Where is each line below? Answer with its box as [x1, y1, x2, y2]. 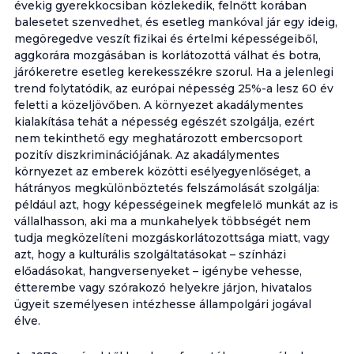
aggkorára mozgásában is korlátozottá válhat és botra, [13, 48, 321, 62]
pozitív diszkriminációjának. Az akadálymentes [13, 148, 280, 162]
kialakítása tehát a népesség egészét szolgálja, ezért [13, 115, 314, 129]
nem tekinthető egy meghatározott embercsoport [13, 131, 303, 145]
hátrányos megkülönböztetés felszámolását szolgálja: [13, 181, 319, 195]
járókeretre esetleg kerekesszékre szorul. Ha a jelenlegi [13, 65, 333, 79]
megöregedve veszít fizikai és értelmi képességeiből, [13, 32, 318, 46]
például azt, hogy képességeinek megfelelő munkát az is [13, 198, 338, 212]
